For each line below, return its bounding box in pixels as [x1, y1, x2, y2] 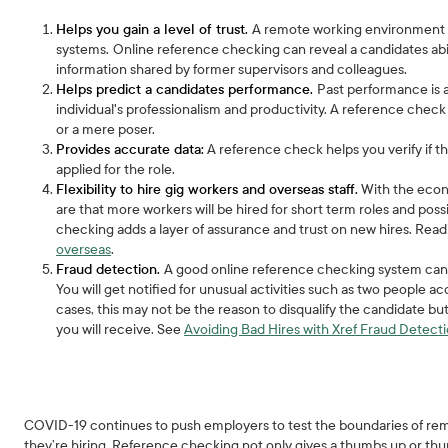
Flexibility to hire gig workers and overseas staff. [56, 181, 359, 198]
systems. [56, 41, 110, 58]
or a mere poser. [56, 121, 156, 138]
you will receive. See [56, 321, 185, 338]
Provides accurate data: [56, 141, 205, 158]
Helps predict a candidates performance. [56, 81, 318, 98]
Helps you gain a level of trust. [56, 21, 253, 38]
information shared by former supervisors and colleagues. [56, 61, 411, 78]
